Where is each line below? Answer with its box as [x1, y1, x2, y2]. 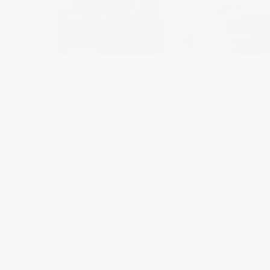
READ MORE [76, 254, 122, 263]
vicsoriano [122, 69, 156, 79]
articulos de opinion [179, 69, 245, 79]
